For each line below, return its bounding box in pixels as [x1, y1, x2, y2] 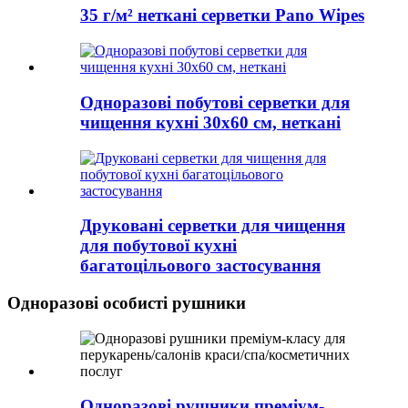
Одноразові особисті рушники [7, 293, 246, 312]
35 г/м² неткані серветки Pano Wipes [80, 5, 364, 25]
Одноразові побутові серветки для [80, 92, 350, 112]
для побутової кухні [80, 236, 237, 256]
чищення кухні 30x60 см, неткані [80, 112, 341, 132]
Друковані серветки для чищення [80, 216, 345, 236]
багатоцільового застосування [80, 256, 321, 276]
